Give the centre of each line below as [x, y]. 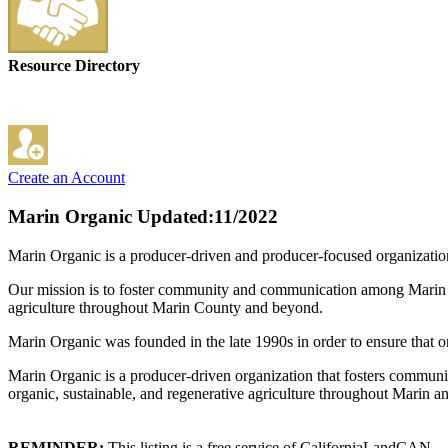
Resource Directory [74, 66]
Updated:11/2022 [205, 217]
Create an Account [66, 178]
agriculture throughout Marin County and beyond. [165, 307]
